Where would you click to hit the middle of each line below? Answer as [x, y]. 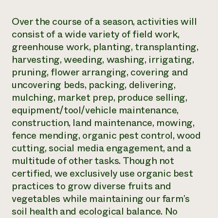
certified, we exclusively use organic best [102, 173]
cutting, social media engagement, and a [101, 148]
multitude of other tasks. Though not [93, 161]
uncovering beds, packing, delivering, [94, 85]
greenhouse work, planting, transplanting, [105, 47]
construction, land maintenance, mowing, [103, 123]
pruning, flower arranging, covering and [100, 72]
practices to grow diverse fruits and [91, 186]
